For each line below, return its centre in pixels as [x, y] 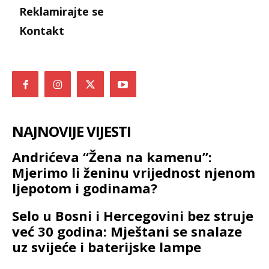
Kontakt [42, 30]
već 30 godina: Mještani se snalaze [127, 231]
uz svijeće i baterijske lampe [107, 247]
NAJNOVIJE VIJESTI [71, 131]
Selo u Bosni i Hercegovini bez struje [133, 216]
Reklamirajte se [62, 11]
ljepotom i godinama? [85, 188]
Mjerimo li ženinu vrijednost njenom [134, 173]
